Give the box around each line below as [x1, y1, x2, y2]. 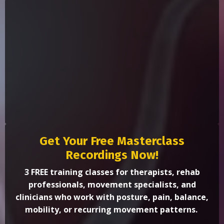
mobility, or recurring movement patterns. [24, 203, 199, 215]
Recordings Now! [65, 147, 158, 162]
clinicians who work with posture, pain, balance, [15, 191, 208, 202]
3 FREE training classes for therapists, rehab [24, 166, 200, 177]
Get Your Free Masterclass [39, 133, 184, 148]
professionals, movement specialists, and [28, 178, 196, 190]
